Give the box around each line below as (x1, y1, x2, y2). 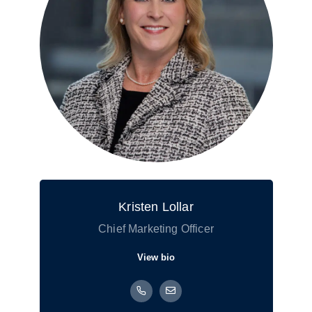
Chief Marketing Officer (98, 223, 214, 235)
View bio (137, 252, 175, 263)
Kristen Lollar (118, 200, 194, 214)
